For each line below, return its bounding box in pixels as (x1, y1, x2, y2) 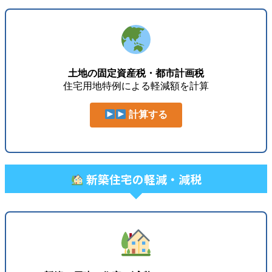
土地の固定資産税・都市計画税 (68, 68, 204, 79)
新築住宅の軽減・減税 (83, 170, 202, 187)
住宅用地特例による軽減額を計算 (63, 81, 209, 92)
